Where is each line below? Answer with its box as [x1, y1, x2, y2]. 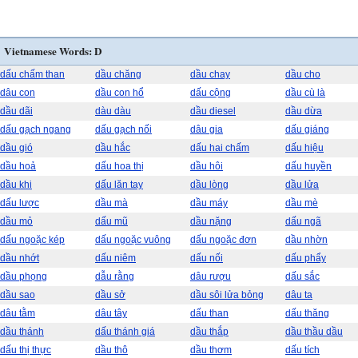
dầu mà [95, 197, 128, 209]
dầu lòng [190, 179, 229, 190]
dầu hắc [95, 142, 130, 153]
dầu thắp [190, 326, 229, 337]
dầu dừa [285, 105, 322, 117]
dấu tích [285, 344, 320, 356]
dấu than [190, 308, 229, 319]
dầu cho [285, 69, 320, 80]
